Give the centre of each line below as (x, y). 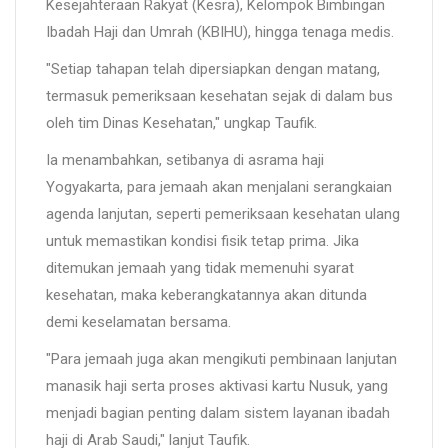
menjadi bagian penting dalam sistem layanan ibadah (218, 413)
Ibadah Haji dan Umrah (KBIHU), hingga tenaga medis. (220, 32)
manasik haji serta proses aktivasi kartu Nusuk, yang (217, 386)
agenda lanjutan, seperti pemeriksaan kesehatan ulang (223, 214)
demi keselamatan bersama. (138, 322)
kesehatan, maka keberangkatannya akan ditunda (206, 295)
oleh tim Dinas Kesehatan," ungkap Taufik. (181, 123)
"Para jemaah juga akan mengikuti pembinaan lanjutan (221, 359)
